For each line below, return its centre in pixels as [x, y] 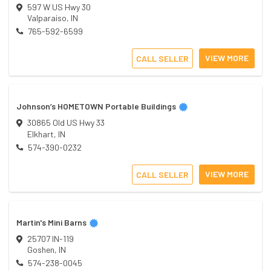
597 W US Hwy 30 [59, 7]
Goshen [41, 249]
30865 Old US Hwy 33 [66, 123]
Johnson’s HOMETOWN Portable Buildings [96, 106]
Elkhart [41, 134]
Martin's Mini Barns [51, 222]
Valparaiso [47, 18]
